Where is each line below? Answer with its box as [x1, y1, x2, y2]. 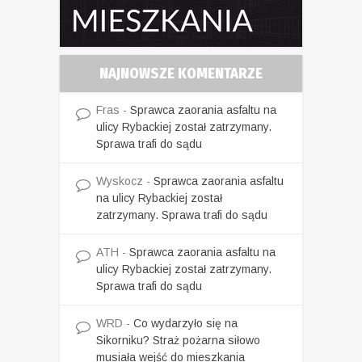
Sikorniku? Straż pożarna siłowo [96, 333, 260, 347]
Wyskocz [96, 174, 143, 187]
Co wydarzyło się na [133, 316, 238, 330]
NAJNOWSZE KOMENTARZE [99, 64, 263, 82]
